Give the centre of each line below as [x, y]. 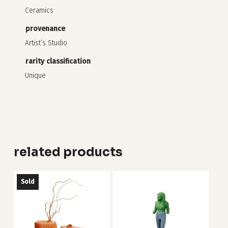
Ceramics [39, 10]
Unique [35, 75]
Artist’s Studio [46, 43]
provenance [45, 28]
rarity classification [58, 61]
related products [68, 152]
